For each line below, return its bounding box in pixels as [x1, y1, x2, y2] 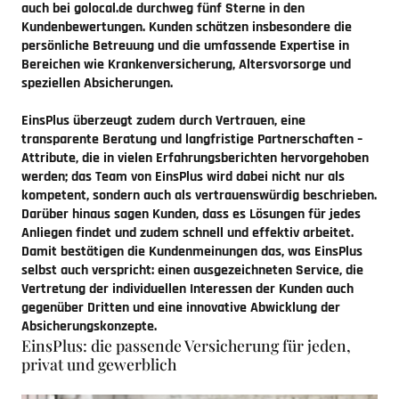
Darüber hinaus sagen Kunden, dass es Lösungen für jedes [21, 205, 361, 224]
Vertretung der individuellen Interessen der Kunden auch [21, 280, 354, 299]
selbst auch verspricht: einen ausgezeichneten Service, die [21, 261, 363, 281]
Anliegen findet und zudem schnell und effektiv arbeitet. [21, 224, 354, 243]
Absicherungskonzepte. [21, 317, 157, 337]
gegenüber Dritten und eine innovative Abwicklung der [21, 298, 340, 318]
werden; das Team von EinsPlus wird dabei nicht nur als [21, 167, 345, 187]
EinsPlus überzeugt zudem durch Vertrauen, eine [21, 111, 305, 131]
